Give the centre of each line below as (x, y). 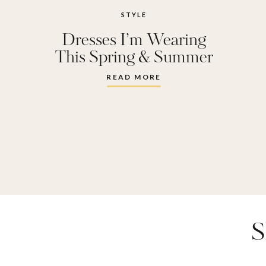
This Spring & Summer (134, 58)
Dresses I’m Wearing (134, 41)
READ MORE (134, 77)
